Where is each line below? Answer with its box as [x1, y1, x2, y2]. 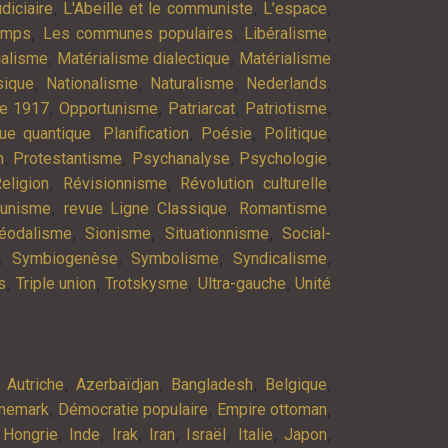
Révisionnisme [62, 173, 167, 193]
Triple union [15, 273, 96, 293]
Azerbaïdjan [76, 374, 160, 394]
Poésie [201, 123, 252, 143]
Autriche [7, 374, 65, 394]
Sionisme [85, 223, 152, 243]
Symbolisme [131, 248, 220, 268]
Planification [103, 123, 189, 143]
